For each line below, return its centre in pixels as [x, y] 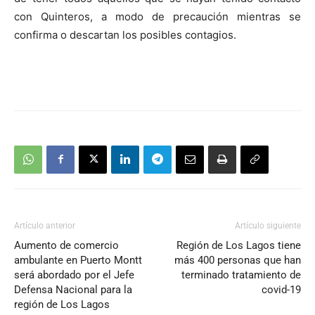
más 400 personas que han [238, 260]
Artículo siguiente [268, 225]
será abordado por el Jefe [74, 275]
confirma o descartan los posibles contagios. [125, 34]
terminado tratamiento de [241, 275]
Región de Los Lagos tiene [239, 245]
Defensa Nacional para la [73, 289]
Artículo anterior [45, 225]
